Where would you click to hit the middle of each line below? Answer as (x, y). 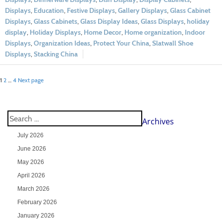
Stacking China (56, 54)
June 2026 (31, 149)
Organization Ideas (62, 43)
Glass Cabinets (55, 22)
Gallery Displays (142, 11)
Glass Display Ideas (109, 22)
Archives (158, 122)
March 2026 (33, 189)
